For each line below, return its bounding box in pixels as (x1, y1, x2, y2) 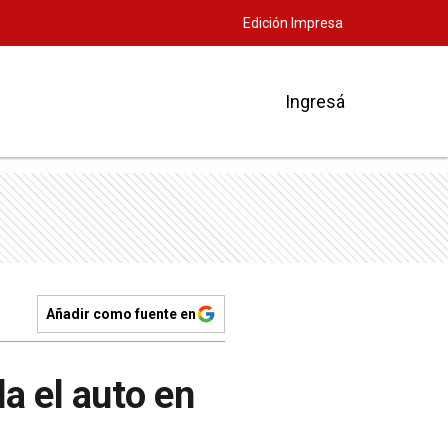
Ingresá (285, 90, 345, 112)
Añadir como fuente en (46, 306, 196, 322)
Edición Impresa (243, 15, 343, 31)
